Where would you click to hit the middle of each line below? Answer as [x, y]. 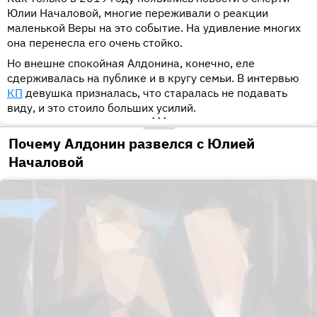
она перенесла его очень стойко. [95, 43]
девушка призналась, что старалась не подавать [155, 93]
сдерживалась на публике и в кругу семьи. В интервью [153, 78]
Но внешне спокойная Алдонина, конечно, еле [131, 63]
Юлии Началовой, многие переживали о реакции [138, 13]
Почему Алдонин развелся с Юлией [132, 144]
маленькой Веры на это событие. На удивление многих [154, 28]
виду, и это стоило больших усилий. [102, 108]
